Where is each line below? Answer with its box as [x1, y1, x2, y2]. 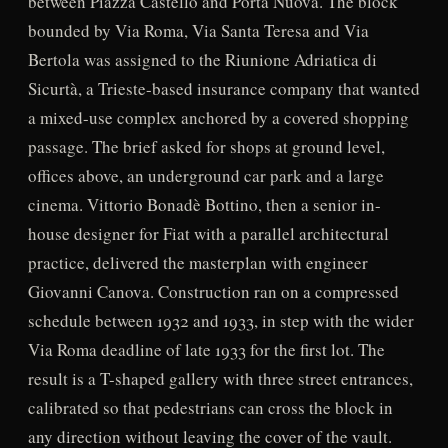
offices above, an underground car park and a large [27, 164, 384, 188]
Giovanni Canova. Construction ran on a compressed [27, 280, 399, 304]
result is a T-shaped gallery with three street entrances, [27, 367, 413, 391]
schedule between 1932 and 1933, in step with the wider [27, 309, 414, 333]
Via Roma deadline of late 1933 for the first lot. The [27, 338, 385, 362]
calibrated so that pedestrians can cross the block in [27, 396, 393, 420]
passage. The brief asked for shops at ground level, [27, 135, 385, 159]
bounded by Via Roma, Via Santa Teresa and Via [27, 19, 369, 43]
